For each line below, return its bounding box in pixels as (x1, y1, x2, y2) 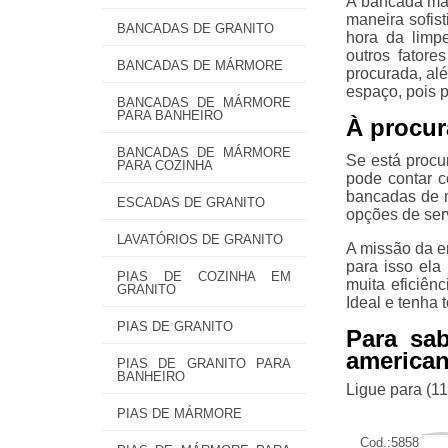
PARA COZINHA (117, 158, 213, 173)
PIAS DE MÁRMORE (117, 406, 242, 421)
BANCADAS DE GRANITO (117, 21, 274, 36)
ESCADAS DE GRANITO (117, 195, 265, 210)
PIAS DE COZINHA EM (117, 269, 291, 284)
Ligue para (346, 380, 426, 398)
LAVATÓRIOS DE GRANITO (117, 232, 283, 247)
